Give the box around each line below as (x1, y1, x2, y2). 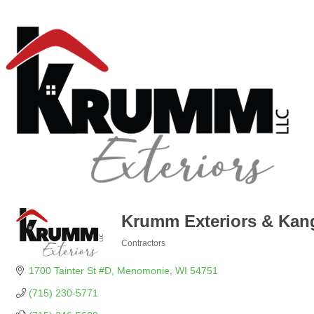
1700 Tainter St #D (28, 265, 111, 276)
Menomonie (116, 265, 170, 276)
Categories (121, 248, 165, 257)
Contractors (121, 238, 165, 248)
